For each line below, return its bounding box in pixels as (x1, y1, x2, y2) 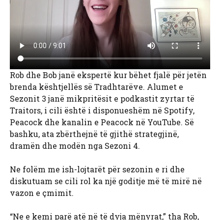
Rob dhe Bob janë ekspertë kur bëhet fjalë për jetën (10, 69, 207, 80)
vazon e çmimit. (10, 187, 74, 198)
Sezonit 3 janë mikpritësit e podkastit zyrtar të (10, 93, 194, 104)
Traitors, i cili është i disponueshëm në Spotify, (10, 105, 194, 115)
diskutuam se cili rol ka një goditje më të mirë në (10, 175, 202, 186)
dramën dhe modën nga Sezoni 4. (10, 140, 140, 151)
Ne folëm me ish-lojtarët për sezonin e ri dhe (10, 164, 185, 174)
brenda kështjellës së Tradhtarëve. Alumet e (10, 81, 183, 92)
